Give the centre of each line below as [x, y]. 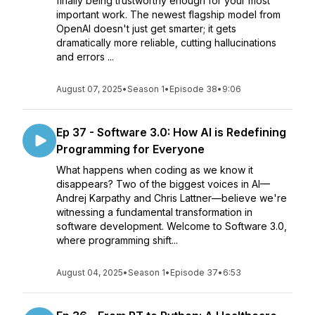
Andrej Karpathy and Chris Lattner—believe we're [172, 198]
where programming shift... [117, 240]
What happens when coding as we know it [155, 170]
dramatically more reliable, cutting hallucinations [166, 43]
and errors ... [85, 57]
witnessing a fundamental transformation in [154, 212]
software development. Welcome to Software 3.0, [172, 226]
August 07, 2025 [89, 89]
